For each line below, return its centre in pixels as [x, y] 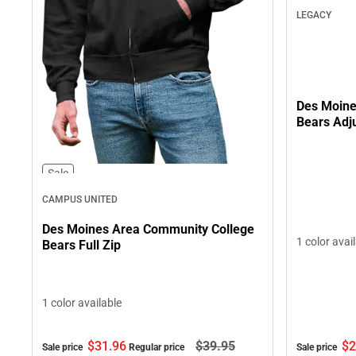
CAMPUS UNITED [80, 200]
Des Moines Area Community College [148, 229]
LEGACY [314, 15]
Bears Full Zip [81, 245]
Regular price [158, 348]
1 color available [82, 303]
